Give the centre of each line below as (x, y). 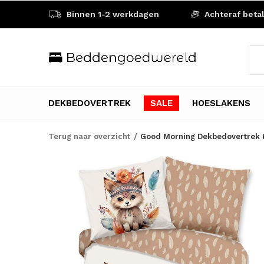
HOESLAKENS (221, 103)
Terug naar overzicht (89, 136)
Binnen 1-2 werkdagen (112, 14)
